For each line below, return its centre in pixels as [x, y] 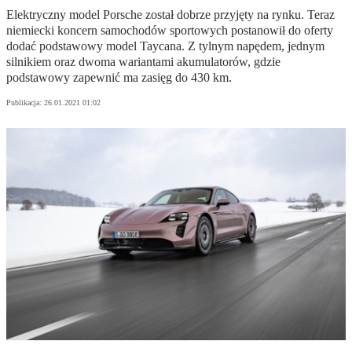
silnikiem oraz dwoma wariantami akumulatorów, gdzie [143, 62]
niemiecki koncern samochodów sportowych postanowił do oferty [170, 31]
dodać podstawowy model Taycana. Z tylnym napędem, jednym [165, 46]
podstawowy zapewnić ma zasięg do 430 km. [119, 78]
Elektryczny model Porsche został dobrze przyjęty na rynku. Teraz [170, 15]
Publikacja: [25, 103]
